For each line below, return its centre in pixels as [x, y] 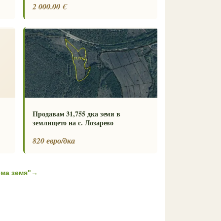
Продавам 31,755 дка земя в [77, 114]
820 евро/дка [54, 141]
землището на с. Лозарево [73, 123]
